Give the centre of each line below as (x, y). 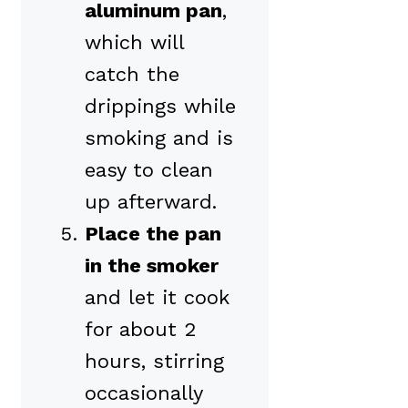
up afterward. (151, 202)
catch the (132, 75)
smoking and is (159, 138)
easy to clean (149, 170)
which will (134, 43)
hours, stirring (154, 362)
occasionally (143, 393)
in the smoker (152, 266)
